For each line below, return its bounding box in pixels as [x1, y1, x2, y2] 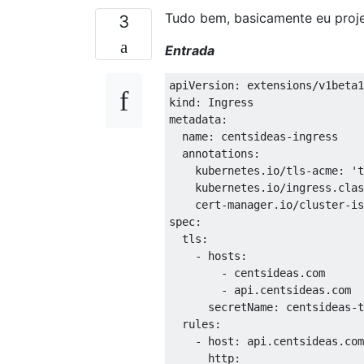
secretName [169, 301, 273, 314]
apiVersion [169, 79, 234, 93]
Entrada [165, 42, 214, 59]
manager [227, 198, 273, 212]
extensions [240, 79, 312, 93]
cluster [299, 198, 344, 212]
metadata [169, 113, 221, 127]
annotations [169, 147, 253, 161]
